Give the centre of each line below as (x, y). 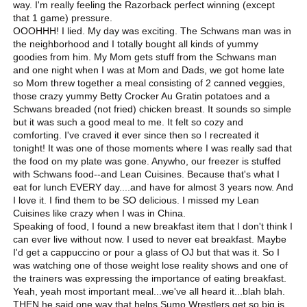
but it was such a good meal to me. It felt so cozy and (128, 122)
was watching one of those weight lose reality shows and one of (151, 265)
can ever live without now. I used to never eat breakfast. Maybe (150, 239)
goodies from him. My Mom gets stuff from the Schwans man (145, 57)
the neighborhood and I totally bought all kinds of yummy (136, 44)
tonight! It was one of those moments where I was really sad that (153, 148)
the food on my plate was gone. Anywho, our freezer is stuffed (147, 161)
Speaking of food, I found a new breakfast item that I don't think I (153, 226)
